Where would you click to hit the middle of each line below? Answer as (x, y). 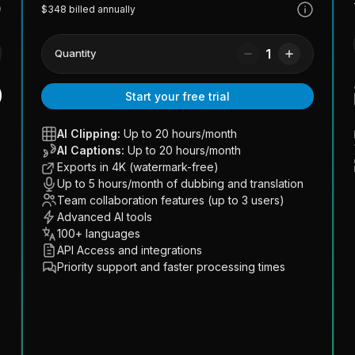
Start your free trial (177, 96)
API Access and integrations (130, 250)
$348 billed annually (89, 9)
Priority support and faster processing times (172, 266)
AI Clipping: (89, 133)
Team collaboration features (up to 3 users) (171, 200)
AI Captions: (91, 150)
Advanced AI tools (105, 216)
